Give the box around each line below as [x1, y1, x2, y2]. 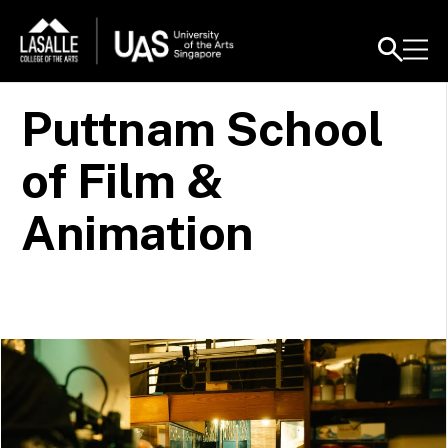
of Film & [21, 152, 224, 209]
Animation [21, 204, 254, 261]
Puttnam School [21, 100, 383, 157]
